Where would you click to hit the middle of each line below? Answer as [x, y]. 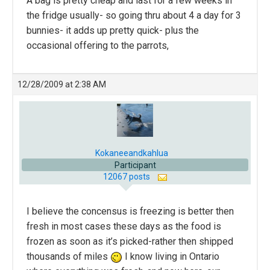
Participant [135, 165]
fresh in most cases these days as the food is [124, 227]
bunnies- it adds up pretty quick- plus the [113, 31]
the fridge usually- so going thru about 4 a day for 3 [134, 16]
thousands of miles [68, 257]
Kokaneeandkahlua [131, 153]
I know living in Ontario [171, 257]
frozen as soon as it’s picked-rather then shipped [130, 242]
